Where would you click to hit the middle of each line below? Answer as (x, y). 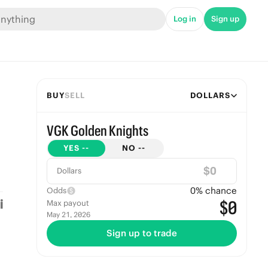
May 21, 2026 (68, 214)
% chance (216, 191)
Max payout (68, 203)
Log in (185, 19)
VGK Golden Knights (97, 130)
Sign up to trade (141, 233)
